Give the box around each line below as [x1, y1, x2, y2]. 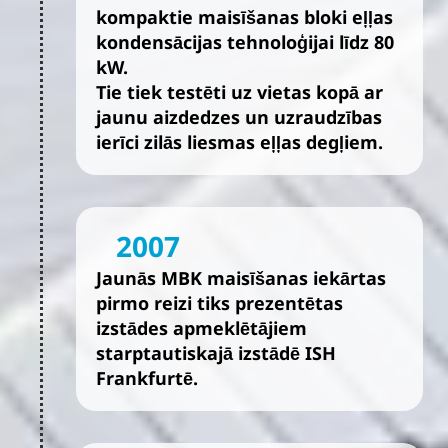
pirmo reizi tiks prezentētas [96, 291, 343, 315]
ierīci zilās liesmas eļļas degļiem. [96, 130, 383, 154]
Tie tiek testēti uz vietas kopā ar [96, 80, 383, 104]
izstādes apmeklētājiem [96, 316, 307, 340]
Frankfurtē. [96, 366, 198, 390]
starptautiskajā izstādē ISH [96, 341, 336, 365]
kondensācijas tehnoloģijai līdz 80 [96, 30, 394, 54]
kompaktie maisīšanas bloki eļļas [96, 5, 393, 29]
